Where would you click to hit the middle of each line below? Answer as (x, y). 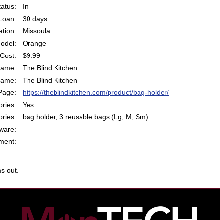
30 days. (36, 19)
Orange (35, 43)
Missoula (37, 31)
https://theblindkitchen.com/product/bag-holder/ (96, 93)
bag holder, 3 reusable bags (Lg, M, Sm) (86, 117)
